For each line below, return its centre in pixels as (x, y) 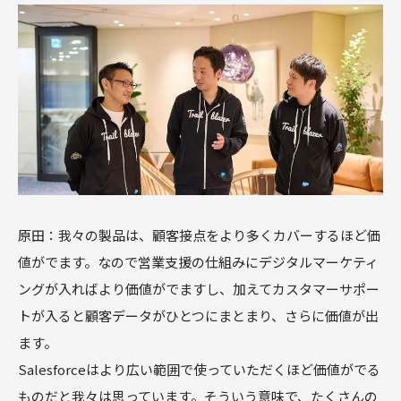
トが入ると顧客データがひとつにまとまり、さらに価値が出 (198, 315)
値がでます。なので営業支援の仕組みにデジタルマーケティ (198, 261)
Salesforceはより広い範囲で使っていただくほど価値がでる (199, 369)
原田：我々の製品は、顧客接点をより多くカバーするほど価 (199, 235)
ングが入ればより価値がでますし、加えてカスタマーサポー (199, 288)
